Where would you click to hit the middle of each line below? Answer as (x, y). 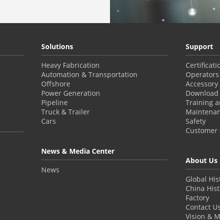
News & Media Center (78, 151)
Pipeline (55, 102)
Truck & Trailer (66, 111)
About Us (201, 160)
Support (199, 46)
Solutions (57, 46)
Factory (197, 197)
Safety (195, 121)
